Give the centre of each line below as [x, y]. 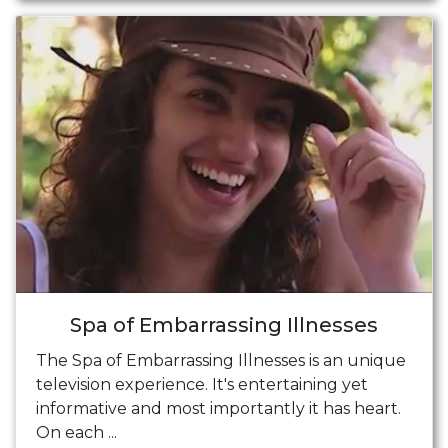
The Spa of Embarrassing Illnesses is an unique [221, 361]
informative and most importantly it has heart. [218, 409]
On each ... [76, 433]
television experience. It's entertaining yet [202, 385]
